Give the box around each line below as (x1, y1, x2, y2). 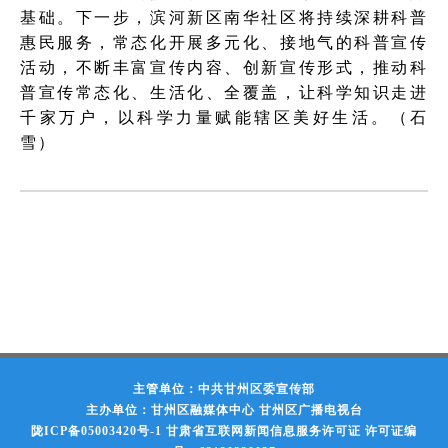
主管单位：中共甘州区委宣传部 (133, 381, 315, 396)
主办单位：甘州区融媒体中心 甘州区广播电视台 (85, 402, 363, 417)
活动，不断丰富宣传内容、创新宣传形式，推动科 (20, 58, 428, 76)
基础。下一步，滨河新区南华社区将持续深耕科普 (20, 8, 428, 26)
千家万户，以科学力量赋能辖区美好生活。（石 (20, 108, 428, 126)
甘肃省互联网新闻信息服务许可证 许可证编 (166, 423, 417, 438)
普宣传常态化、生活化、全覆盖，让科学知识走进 (20, 83, 428, 101)
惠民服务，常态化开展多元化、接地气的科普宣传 (20, 33, 428, 51)
